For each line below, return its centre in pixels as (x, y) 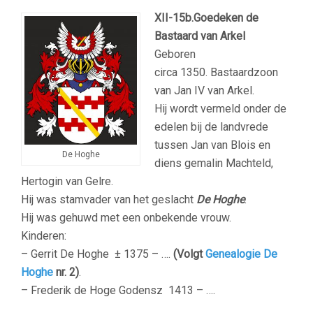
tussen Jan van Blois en (212, 145)
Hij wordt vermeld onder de (220, 108)
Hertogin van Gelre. (67, 181)
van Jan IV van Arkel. (204, 90)
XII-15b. (174, 17)
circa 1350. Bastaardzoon (216, 72)
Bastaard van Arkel (200, 36)
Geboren (175, 54)
